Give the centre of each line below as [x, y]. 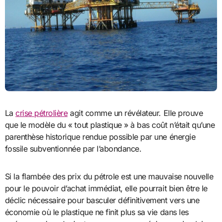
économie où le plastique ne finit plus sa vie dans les [97, 212]
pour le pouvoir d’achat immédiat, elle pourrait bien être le [106, 188]
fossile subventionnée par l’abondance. [73, 148]
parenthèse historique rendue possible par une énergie [100, 137]
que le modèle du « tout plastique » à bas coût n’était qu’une [110, 125]
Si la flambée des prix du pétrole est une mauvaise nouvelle [109, 176]
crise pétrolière [42, 113]
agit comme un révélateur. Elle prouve [135, 113]
